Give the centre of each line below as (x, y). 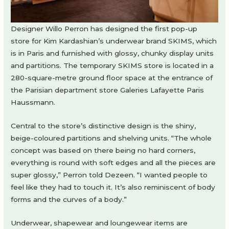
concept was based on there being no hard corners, (103, 151)
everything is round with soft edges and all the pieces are (113, 163)
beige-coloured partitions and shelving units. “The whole (111, 138)
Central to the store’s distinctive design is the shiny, (104, 126)
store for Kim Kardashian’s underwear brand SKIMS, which (114, 41)
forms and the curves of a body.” (69, 200)
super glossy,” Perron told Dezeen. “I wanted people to (109, 175)
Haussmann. (33, 102)
